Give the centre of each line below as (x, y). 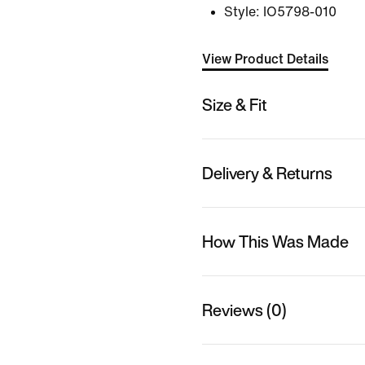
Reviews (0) (244, 310)
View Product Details (265, 59)
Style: (242, 12)
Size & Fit (235, 104)
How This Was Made (275, 241)
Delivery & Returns (267, 173)
